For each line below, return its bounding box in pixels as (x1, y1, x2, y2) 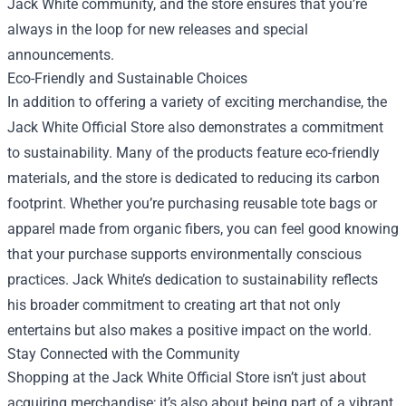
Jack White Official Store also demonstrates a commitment (7, 119, 383, 136)
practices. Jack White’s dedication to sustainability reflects (7, 271, 378, 288)
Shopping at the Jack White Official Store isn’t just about (7, 369, 366, 386)
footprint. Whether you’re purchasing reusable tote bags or (7, 195, 377, 212)
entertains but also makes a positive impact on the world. (7, 322, 372, 339)
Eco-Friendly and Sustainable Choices (7, 70, 247, 87)
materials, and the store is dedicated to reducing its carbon (7, 169, 380, 187)
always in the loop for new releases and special (7, 21, 308, 38)
